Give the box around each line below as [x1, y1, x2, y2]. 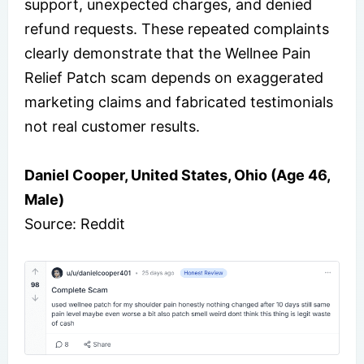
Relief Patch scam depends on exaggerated [24, 68, 323, 86]
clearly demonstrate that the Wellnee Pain [24, 44, 311, 62]
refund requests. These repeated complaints [24, 19, 329, 37]
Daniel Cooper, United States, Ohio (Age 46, [24, 166, 330, 184]
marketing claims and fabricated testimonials [24, 93, 333, 110]
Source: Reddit [24, 214, 125, 232]
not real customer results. [24, 117, 200, 135]
